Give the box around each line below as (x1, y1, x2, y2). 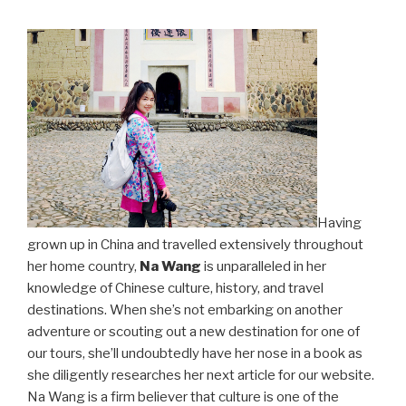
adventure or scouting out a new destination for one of (27, 323, 360, 340)
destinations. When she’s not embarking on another (27, 301, 343, 318)
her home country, (27, 257, 140, 275)
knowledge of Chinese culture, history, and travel (27, 279, 324, 296)
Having (317, 214, 362, 231)
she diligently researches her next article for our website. (27, 366, 374, 383)
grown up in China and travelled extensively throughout (27, 236, 363, 253)
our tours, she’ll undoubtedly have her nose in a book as (27, 344, 362, 362)
